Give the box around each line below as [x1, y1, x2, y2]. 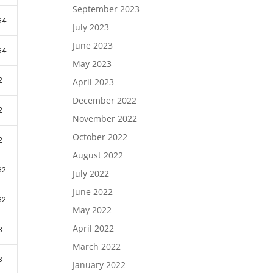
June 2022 [73, 186, 113, 197]
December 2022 [73, 94, 137, 106]
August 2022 [73, 149, 124, 161]
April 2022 [73, 222, 115, 234]
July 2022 [73, 168, 110, 179]
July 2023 [73, 21, 110, 33]
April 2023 [73, 76, 115, 88]
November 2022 [73, 113, 138, 124]
